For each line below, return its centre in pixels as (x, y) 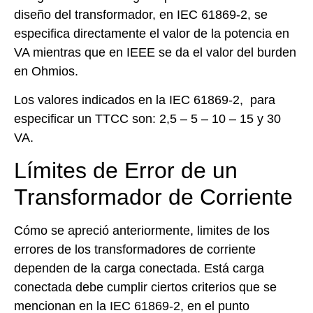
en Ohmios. (46, 71)
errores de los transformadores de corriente (135, 250)
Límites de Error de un (126, 171)
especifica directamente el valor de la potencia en (152, 33)
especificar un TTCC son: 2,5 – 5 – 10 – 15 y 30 (147, 118)
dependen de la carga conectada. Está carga (139, 269)
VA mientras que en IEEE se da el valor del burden (155, 52)
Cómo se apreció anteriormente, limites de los (142, 231)
